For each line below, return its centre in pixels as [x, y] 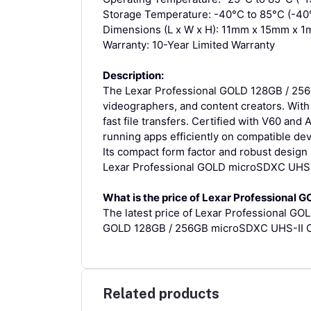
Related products [161, 293]
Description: [133, 75]
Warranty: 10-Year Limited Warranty [189, 44]
